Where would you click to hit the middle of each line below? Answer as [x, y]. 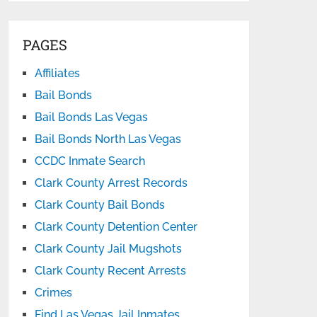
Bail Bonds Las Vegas [92, 117]
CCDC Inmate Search [90, 161]
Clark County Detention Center [116, 227]
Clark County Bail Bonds [100, 205]
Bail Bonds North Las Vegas [108, 139]
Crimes [54, 293]
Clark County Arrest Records [111, 183]
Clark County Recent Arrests [111, 271]
